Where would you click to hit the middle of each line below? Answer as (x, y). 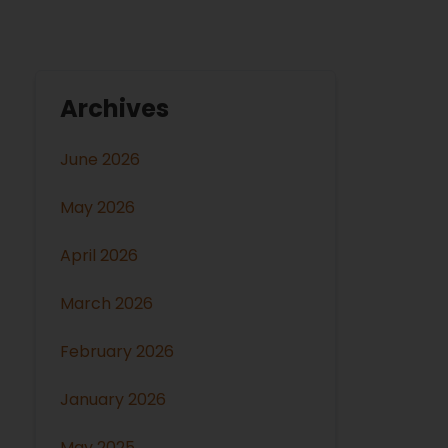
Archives (115, 108)
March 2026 (107, 303)
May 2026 (98, 207)
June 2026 (100, 159)
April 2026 (99, 255)
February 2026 (117, 351)
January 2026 (113, 399)
